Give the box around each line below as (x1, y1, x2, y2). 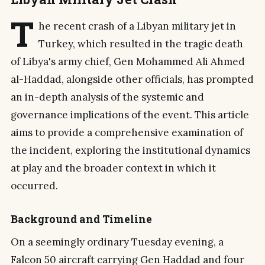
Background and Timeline (11, 212, 152, 226)
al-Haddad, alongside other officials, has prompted (11, 72, 254, 86)
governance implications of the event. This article (11, 108, 249, 121)
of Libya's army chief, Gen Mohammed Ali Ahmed (11, 54, 245, 68)
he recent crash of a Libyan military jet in (38, 19, 236, 33)
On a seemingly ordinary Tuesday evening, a (11, 235, 224, 248)
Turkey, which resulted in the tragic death (38, 37, 243, 50)
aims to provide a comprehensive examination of (11, 125, 243, 139)
